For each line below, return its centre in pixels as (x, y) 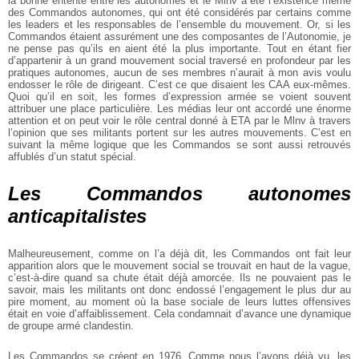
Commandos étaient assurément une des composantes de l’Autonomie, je (179, 37)
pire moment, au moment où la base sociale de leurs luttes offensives (179, 302)
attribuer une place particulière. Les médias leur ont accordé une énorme (179, 109)
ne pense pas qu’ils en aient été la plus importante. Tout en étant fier (179, 49)
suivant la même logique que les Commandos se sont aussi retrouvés (179, 145)
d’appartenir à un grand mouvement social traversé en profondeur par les (179, 61)
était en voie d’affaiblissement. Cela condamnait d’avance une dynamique (179, 314)
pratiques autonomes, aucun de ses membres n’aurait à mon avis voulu (179, 73)
